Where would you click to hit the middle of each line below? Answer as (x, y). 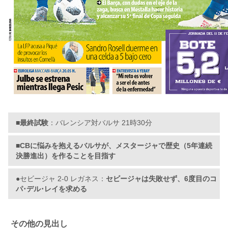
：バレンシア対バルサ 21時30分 (100, 123)
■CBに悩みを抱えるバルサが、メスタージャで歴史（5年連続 (114, 146)
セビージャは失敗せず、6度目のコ (161, 179)
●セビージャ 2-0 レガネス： (61, 179)
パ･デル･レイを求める (51, 189)
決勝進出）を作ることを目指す (66, 156)
